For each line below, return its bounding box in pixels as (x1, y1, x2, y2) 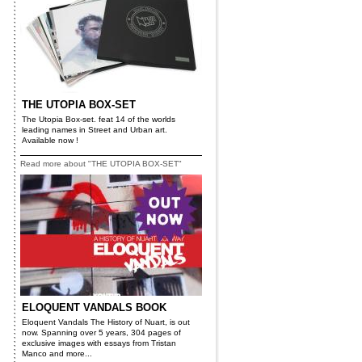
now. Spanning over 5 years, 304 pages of (22, 328, 181, 337)
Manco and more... (22, 349, 92, 358)
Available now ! (22, 136, 78, 145)
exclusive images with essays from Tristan (22, 339, 176, 347)
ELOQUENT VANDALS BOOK (22, 301, 166, 314)
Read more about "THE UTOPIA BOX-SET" (20, 159, 182, 168)
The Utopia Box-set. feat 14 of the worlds (22, 115, 175, 124)
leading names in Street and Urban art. (22, 125, 167, 134)
